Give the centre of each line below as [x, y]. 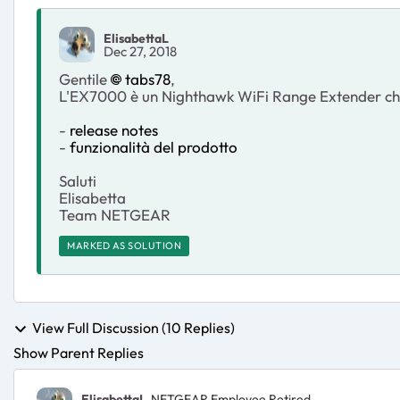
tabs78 [148, 79]
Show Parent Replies [79, 353]
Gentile [85, 79]
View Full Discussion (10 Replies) [133, 328]
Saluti [78, 181]
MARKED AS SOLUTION [124, 246]
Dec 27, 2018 [140, 51]
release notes [114, 130]
